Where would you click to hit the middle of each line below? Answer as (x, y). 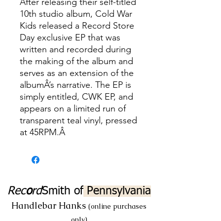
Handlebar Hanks (50, 205)
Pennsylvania (117, 191)
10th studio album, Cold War (76, 14)
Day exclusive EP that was (70, 37)
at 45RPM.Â (44, 132)
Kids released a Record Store (77, 25)
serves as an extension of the (77, 73)
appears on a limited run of (73, 108)
